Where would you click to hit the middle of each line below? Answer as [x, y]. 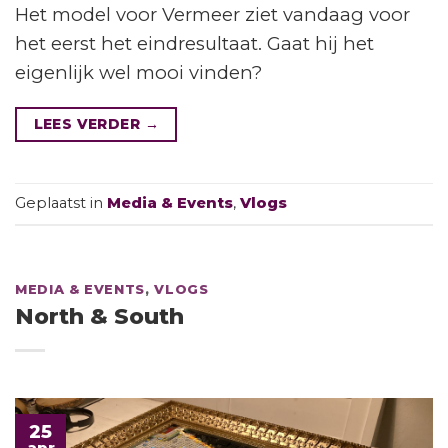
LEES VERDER [89, 124]
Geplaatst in [61, 202]
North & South [99, 316]
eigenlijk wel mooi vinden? [138, 72]
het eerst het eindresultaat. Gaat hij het [194, 43]
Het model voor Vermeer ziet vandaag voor [212, 14]
